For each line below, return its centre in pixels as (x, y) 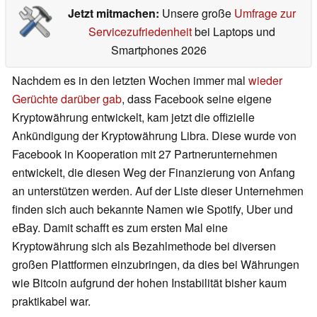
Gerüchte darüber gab (67, 99)
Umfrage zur (265, 13)
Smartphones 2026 (158, 50)
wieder (265, 81)
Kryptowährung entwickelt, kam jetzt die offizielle (133, 117)
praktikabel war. (51, 301)
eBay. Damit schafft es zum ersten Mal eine (120, 228)
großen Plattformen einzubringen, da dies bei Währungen (156, 265)
